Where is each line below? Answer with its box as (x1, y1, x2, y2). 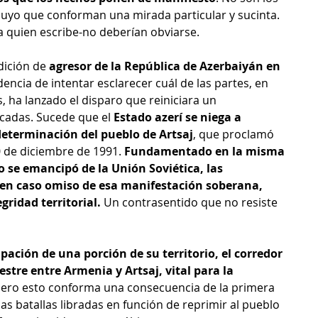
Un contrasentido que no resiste (101, 194, 280, 211)
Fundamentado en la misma (121, 143, 287, 160)
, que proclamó (193, 126, 277, 143)
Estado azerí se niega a (114, 109, 244, 126)
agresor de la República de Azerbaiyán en (49, 58, 283, 75)
